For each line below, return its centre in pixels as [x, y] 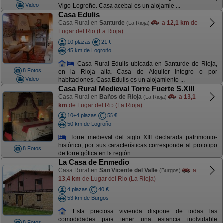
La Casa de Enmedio [94, 162]
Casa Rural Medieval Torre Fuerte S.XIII [126, 88]
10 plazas [79, 42]
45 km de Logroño [89, 50]
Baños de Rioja [120, 97]
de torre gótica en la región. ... [98, 154]
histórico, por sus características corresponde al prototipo [137, 146]
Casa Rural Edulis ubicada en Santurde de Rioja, [146, 63]
